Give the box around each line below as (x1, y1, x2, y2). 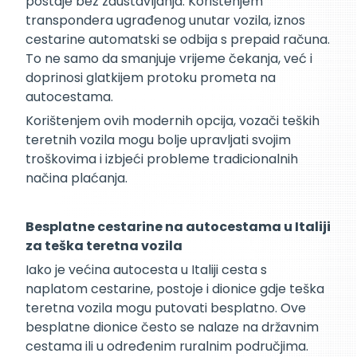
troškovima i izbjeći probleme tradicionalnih (25, 150, 298, 169)
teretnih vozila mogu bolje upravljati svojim (25, 131, 291, 150)
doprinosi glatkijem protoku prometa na (25, 68, 276, 87)
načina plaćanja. (25, 169, 127, 188)
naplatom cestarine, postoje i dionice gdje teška (25, 280, 324, 299)
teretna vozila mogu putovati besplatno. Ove (25, 299, 306, 318)
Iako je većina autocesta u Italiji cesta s (25, 261, 267, 280)
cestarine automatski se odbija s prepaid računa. (25, 29, 330, 49)
